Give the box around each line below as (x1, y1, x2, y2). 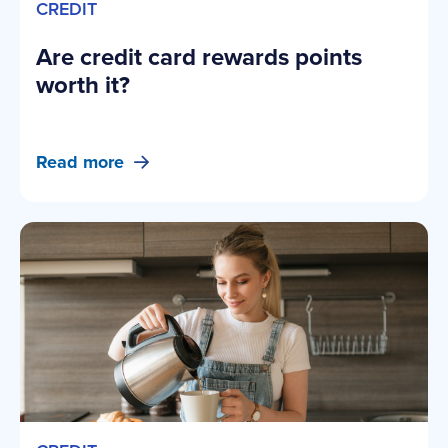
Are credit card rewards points (36, 38, 362, 75)
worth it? (36, 66, 130, 103)
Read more (36, 148, 124, 175)
